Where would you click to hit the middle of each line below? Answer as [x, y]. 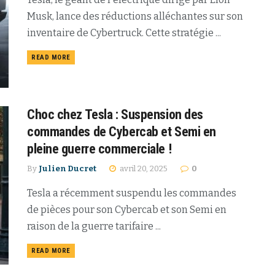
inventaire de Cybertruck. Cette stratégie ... [124, 33]
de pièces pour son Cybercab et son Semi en [127, 210]
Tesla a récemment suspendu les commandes [132, 193]
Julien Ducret [68, 169]
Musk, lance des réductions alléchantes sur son [135, 16]
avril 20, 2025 [143, 169]
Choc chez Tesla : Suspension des [115, 115]
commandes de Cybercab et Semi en [122, 132]
